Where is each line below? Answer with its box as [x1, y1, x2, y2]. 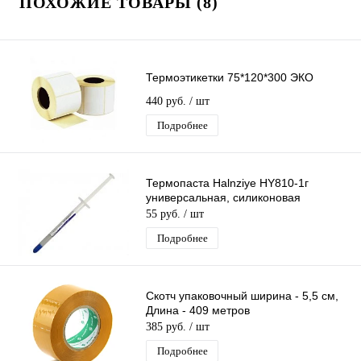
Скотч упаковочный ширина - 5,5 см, [146, 289, 338, 303]
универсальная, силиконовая [146, 191, 301, 205]
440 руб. [146, 95, 189, 108]
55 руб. [146, 208, 184, 221]
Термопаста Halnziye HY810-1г [146, 176, 309, 190]
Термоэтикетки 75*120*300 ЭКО [146, 71, 313, 85]
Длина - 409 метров [146, 304, 250, 317]
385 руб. [146, 321, 189, 334]
